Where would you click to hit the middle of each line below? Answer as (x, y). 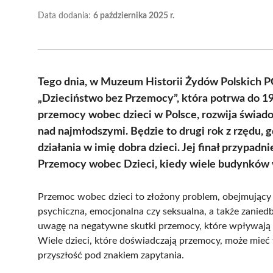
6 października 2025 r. (134, 16)
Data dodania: (66, 16)
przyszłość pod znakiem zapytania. (111, 255)
